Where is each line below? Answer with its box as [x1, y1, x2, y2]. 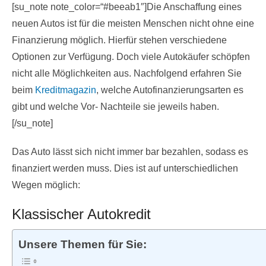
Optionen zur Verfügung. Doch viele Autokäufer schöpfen [12, 52, 250, 62]
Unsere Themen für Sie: [18, 238, 147, 251]
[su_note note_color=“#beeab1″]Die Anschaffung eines [12, 2, 242, 12]
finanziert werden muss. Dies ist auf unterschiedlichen [12, 163, 238, 173]
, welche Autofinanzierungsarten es [96, 85, 243, 95]
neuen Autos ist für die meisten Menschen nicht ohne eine [12, 18, 254, 28]
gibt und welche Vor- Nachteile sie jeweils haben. [12, 102, 219, 112]
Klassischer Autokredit [12, 206, 151, 222]
